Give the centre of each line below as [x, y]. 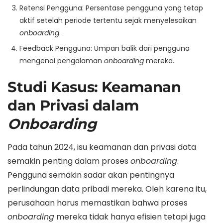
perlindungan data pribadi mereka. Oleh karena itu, [107, 189]
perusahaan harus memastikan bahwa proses [98, 203]
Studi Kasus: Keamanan [94, 87]
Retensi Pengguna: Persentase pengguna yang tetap [111, 8]
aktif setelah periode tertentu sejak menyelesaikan [108, 20]
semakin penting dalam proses [69, 161]
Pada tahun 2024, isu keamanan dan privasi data [102, 147]
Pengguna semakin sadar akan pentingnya [91, 175]
